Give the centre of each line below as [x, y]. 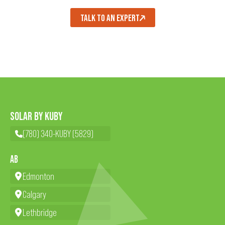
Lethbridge [40, 212]
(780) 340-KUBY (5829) [58, 134]
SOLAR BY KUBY [36, 116]
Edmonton [38, 176]
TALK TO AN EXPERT [110, 18]
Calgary [34, 194]
